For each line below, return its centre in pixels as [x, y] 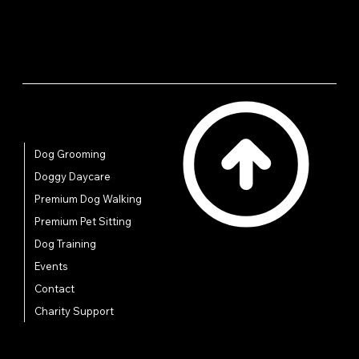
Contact [55, 289]
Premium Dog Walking [89, 199]
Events [52, 266]
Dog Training [66, 244]
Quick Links [63, 131]
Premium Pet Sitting [83, 222]
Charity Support [75, 311]
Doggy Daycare [73, 177]
